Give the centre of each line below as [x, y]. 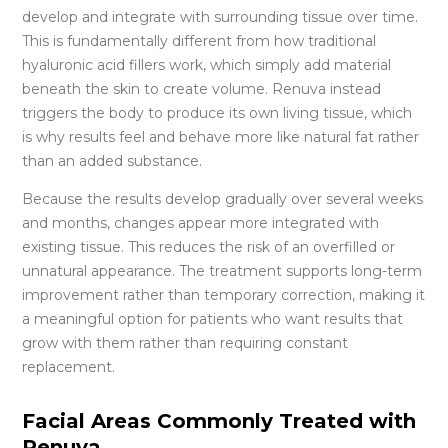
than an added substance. [112, 160]
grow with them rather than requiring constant [185, 342]
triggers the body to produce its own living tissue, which [217, 112]
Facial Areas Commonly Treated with [219, 420]
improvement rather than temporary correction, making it [224, 294]
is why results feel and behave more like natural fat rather [221, 136]
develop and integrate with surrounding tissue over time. [220, 16]
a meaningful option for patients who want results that [213, 318]
